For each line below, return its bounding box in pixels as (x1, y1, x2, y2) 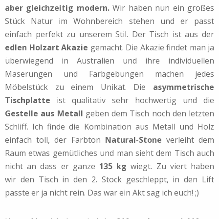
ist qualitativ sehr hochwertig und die (50, 95, 214, 106)
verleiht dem (161, 134, 215, 146)
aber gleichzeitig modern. (5, 2, 109, 14)
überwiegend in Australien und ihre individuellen (5, 55, 214, 66)
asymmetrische (153, 82, 214, 93)
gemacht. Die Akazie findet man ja (88, 42, 214, 53)
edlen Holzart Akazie (5, 42, 88, 53)
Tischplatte (5, 95, 50, 106)
